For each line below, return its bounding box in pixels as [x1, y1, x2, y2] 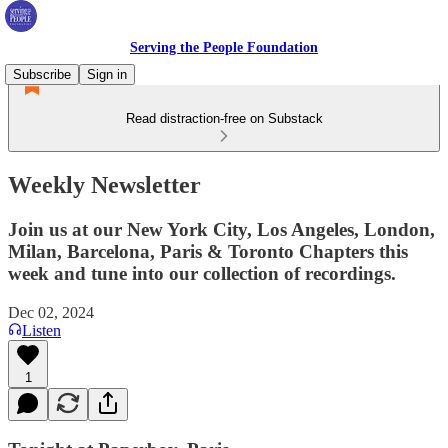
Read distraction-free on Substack [125, 111, 323, 126]
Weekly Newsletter [8, 171, 201, 198]
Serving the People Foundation [130, 40, 318, 55]
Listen [22, 321, 61, 339]
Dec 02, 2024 [8, 303, 94, 321]
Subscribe [13, 67, 71, 82]
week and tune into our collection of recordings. [8, 262, 396, 284]
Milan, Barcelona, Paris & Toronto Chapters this [8, 240, 408, 262]
